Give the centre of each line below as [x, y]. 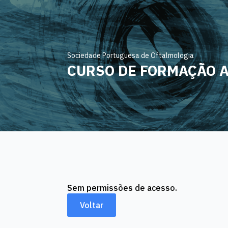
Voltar [92, 205]
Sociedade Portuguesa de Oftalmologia [131, 55]
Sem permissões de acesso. [122, 188]
